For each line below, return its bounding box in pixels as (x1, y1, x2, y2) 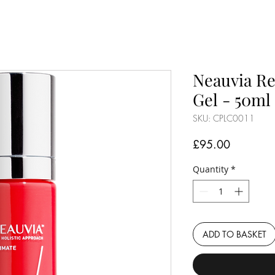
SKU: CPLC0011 (193, 112, 255, 124)
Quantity (193, 163, 228, 175)
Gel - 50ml (193, 88, 271, 110)
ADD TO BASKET (203, 228, 266, 240)
